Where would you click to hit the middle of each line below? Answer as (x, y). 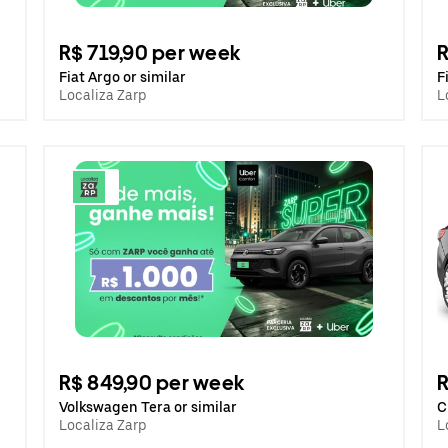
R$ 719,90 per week (149, 53)
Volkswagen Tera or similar (147, 407)
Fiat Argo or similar (122, 77)
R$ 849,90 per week (151, 383)
